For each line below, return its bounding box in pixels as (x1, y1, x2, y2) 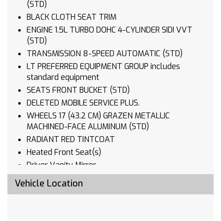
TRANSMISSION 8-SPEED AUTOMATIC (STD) (162, 48, 183, 59)
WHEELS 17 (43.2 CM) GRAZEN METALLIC (27, 110, 59, 121)
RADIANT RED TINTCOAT (27, 134, 115, 145)
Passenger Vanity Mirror (27, 173, 113, 184)
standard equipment (27, 72, 99, 83)
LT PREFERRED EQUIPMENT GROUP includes (27, 61, 150, 72)
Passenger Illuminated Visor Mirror (27, 198, 150, 209)
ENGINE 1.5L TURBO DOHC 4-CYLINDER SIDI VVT (27, 25, 55, 36)
